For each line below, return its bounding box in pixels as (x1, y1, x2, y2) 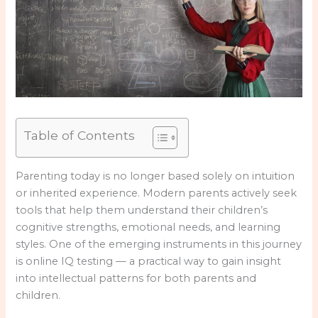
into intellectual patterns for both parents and (16, 272, 257, 285)
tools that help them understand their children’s (16, 204, 268, 217)
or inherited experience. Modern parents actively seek (16, 187, 297, 200)
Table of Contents (23, 127, 136, 143)
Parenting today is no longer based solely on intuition (16, 170, 295, 183)
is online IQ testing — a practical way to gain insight (16, 255, 282, 268)
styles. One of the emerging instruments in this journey (16, 238, 302, 251)
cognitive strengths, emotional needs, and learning (16, 221, 281, 234)
